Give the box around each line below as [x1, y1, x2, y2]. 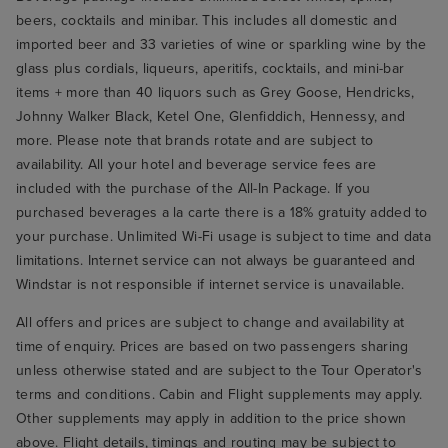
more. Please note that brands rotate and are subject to [16, 132, 374, 150]
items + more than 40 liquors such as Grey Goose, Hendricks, [16, 84, 415, 102]
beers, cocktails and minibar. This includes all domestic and [16, 12, 397, 30]
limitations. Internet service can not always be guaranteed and [16, 252, 416, 270]
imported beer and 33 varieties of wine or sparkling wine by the [16, 36, 427, 54]
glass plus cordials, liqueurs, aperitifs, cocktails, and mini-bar [16, 60, 405, 78]
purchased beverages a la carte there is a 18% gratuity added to [16, 204, 428, 222]
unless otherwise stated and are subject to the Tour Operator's [16, 362, 423, 380]
